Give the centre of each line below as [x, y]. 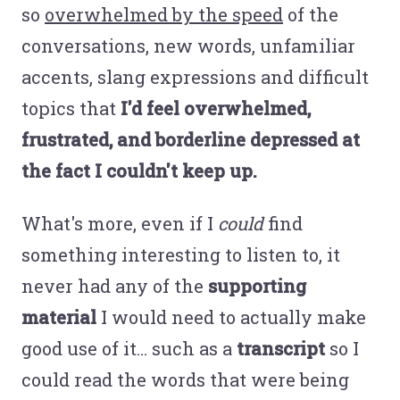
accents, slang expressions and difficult [195, 76]
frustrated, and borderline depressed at [191, 139]
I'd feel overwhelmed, [216, 108]
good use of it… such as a [129, 348]
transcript [281, 348]
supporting [257, 285]
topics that [71, 108]
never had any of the [115, 285]
